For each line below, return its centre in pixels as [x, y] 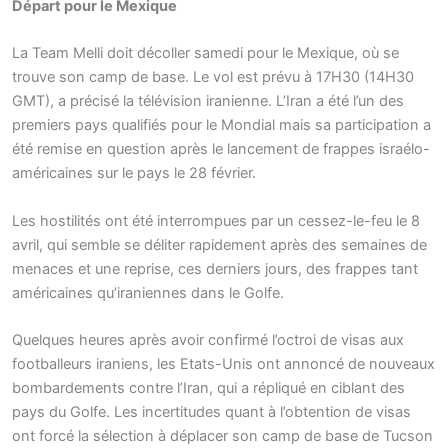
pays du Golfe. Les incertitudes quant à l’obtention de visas [211, 411]
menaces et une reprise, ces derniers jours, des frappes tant [215, 268]
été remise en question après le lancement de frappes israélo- [221, 149]
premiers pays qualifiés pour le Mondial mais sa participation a [221, 125]
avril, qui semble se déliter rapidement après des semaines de [219, 244]
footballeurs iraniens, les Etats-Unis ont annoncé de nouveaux [223, 363]
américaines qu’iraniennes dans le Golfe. [148, 292]
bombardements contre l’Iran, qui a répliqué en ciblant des [208, 387]
